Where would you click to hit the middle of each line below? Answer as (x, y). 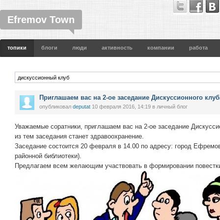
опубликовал (56, 107)
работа (198, 48)
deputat (82, 107)
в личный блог (169, 107)
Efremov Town (41, 20)
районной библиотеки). (48, 156)
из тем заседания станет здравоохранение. (79, 136)
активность (117, 48)
